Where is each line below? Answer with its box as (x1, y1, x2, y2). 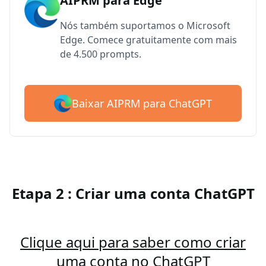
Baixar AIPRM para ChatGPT (72, 96, 212, 111)
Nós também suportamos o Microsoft (60, 19, 230, 33)
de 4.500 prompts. (60, 47, 141, 61)
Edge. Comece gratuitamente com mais (60, 33, 237, 47)
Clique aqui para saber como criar (20, 232, 246, 252)
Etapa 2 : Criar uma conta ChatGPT (11, 183, 255, 204)
